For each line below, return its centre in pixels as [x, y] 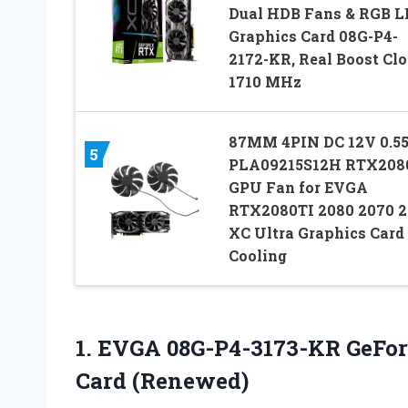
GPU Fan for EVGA [298, 188]
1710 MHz [265, 82]
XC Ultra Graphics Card [316, 233]
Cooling [257, 256]
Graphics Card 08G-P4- [313, 36]
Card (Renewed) [162, 381]
